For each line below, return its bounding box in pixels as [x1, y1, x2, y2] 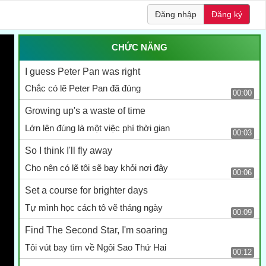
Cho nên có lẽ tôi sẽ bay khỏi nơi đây [24, 163, 168, 173]
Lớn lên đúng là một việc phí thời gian [24, 123, 170, 134]
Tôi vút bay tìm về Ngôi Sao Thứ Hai [24, 242, 166, 252]
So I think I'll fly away [24, 145, 112, 156]
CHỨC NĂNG [111, 42, 167, 52]
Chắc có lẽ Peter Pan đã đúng [24, 83, 141, 94]
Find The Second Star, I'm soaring [24, 224, 167, 235]
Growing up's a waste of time [24, 106, 145, 116]
